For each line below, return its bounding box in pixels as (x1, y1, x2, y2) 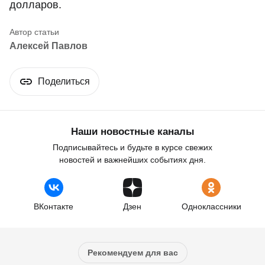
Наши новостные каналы (70, 126, 195, 138)
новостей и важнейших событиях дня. (59, 155, 206, 165)
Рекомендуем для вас (87, 248, 178, 258)
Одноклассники (181, 202, 241, 212)
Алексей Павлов (9, 41, 88, 51)
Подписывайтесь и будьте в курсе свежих (53, 143, 212, 153)
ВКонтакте (34, 202, 74, 212)
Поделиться (38, 76, 90, 87)
